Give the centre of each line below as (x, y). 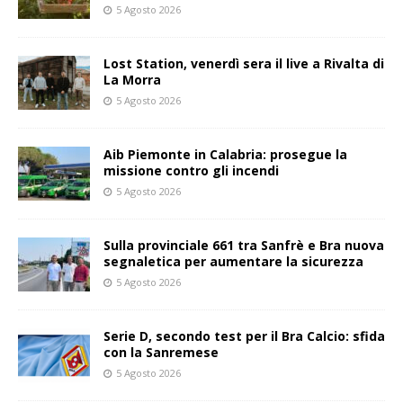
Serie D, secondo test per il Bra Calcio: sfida (244, 336)
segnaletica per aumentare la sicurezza (233, 261)
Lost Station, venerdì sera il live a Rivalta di (244, 63)
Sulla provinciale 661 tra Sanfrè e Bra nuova (244, 245)
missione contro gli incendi (191, 170)
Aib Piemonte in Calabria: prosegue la (225, 154)
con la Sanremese (161, 352)
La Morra (132, 79)
